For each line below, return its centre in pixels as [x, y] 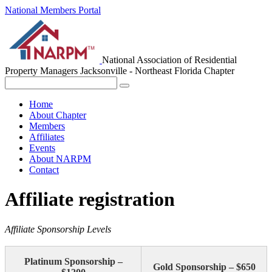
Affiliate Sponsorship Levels [58, 229]
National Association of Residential [169, 60]
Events [42, 148]
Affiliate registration [90, 199]
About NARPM [60, 159]
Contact [44, 170]
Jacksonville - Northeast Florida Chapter [157, 71]
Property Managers [42, 71]
